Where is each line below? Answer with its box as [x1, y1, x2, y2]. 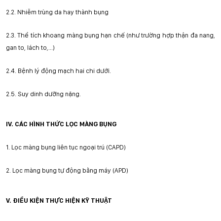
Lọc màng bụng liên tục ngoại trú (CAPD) [11, 143, 126, 151]
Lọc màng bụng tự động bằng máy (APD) [12, 166, 128, 174]
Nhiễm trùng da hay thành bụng [17, 8, 109, 16]
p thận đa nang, [170, 31, 216, 39]
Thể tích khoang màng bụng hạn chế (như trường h [17, 31, 166, 39]
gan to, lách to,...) [6, 43, 55, 51]
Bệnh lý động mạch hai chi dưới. [18, 67, 111, 74]
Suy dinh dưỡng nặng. [18, 90, 81, 98]
